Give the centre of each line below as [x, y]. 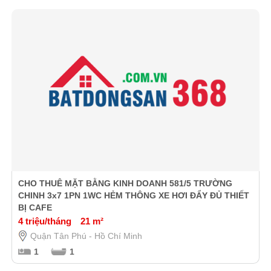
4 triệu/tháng [44, 221]
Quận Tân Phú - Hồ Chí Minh [86, 236]
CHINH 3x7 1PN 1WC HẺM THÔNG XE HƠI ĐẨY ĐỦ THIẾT [133, 195]
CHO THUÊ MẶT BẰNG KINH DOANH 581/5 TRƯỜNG [125, 183]
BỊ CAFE [35, 207]
